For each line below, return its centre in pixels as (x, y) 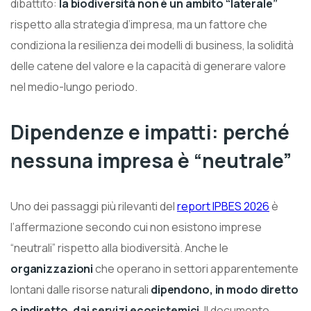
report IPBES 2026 (223, 206)
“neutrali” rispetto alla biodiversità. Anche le (119, 247)
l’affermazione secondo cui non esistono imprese (136, 227)
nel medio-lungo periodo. (74, 86)
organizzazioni (53, 268)
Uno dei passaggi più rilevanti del (94, 206)
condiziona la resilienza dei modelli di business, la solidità (152, 45)
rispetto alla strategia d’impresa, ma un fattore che (139, 24)
